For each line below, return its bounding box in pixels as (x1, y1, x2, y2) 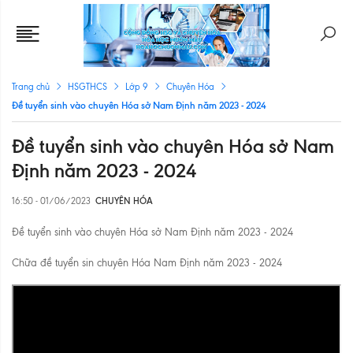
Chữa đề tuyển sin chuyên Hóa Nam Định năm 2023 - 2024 (12, 257, 282, 269)
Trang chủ (12, 81, 50, 92)
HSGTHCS (68, 81, 107, 92)
